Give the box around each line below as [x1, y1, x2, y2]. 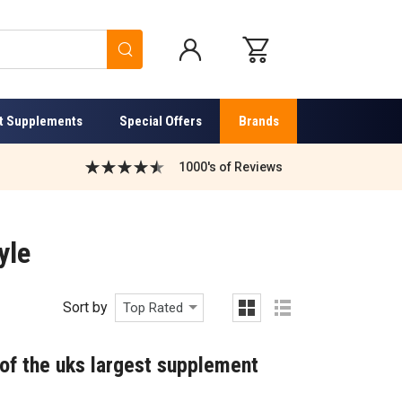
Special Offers [118, 112, 202, 129]
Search [135, 35, 202, 61]
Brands [238, 112, 279, 129]
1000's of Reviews [178, 159, 283, 174]
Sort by [62, 298, 108, 316]
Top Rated [122, 299, 183, 316]
